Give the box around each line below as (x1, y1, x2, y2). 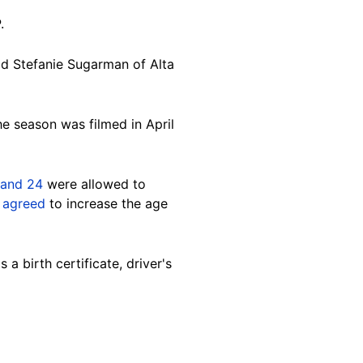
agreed (2, 195, 49, 212)
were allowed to (43, 176, 146, 193)
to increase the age (49, 195, 168, 212)
